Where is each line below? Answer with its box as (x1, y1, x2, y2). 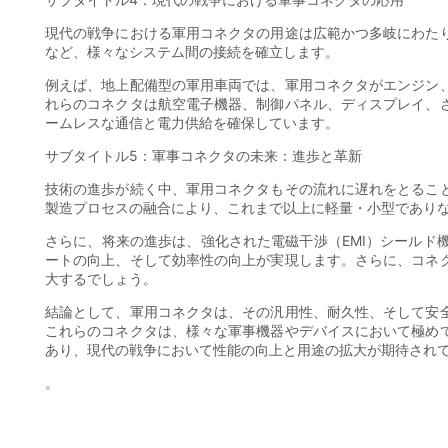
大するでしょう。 (45, 270, 157, 288)
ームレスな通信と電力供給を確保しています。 (45, 114, 339, 132)
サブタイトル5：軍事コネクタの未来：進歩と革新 (45, 147, 362, 165)
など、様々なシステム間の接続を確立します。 (45, 43, 339, 61)
